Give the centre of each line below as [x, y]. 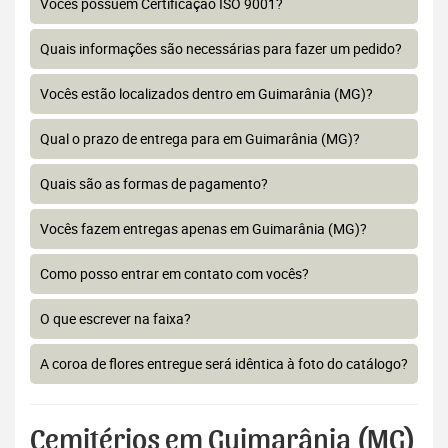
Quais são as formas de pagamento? [154, 184]
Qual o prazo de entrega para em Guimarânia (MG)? [200, 139]
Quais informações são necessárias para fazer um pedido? [221, 49]
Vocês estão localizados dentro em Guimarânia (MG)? [206, 94]
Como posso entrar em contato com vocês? [174, 274]
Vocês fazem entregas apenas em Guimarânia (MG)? [203, 229]
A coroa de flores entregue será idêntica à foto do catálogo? [224, 364]
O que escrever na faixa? [115, 319]
